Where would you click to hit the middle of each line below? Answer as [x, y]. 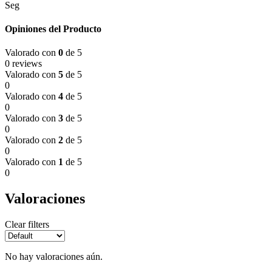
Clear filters [27, 224]
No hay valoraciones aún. [54, 256]
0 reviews [23, 64]
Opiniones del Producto [53, 29]
